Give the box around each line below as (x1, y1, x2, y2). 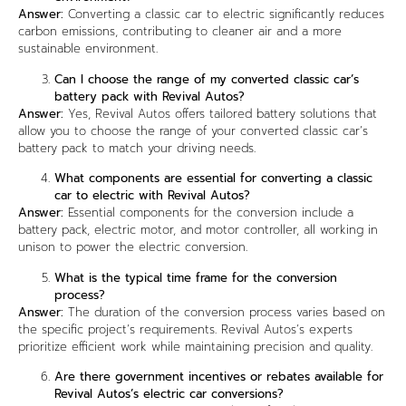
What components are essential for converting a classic (54, 169, 372, 188)
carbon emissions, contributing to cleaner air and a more (18, 23, 342, 41)
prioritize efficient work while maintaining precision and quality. (18, 337, 372, 355)
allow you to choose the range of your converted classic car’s (18, 121, 368, 140)
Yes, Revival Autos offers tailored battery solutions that (63, 104, 377, 122)
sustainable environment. (18, 40, 158, 58)
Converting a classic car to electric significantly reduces (63, 5, 384, 24)
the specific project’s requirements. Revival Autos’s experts (18, 320, 353, 338)
